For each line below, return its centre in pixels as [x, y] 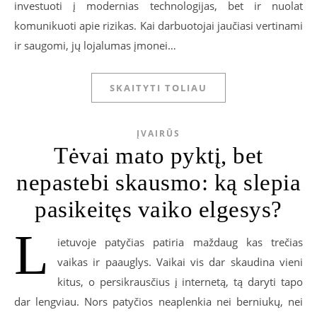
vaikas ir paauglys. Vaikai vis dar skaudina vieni [180, 262]
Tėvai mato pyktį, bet [158, 156]
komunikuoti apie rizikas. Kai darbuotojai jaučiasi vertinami [158, 26]
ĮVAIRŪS [158, 134]
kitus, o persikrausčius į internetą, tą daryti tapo [180, 282]
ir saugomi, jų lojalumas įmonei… [95, 46]
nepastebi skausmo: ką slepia [158, 183]
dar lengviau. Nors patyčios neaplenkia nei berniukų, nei [158, 302]
